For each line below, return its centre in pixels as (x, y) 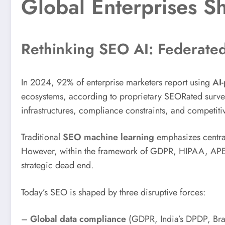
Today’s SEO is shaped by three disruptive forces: (113, 192)
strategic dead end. (57, 165)
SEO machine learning (108, 137)
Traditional (42, 137)
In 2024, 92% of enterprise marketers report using (117, 82)
